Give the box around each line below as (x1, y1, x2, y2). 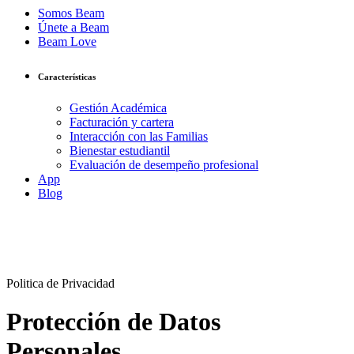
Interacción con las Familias (70, 129, 208, 143)
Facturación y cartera (70, 115, 174, 129)
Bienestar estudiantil (70, 143, 170, 157)
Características (38, 71, 96, 81)
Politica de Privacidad (6, 276, 115, 290)
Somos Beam (38, 6, 104, 20)
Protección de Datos (6, 307, 220, 337)
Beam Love (38, 35, 96, 48)
